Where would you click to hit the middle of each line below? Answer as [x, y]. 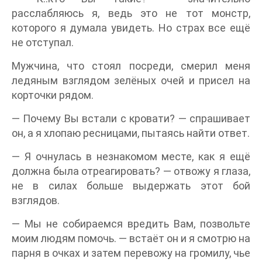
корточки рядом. [53, 95]
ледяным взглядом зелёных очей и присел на [131, 80]
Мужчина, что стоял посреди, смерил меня [131, 65]
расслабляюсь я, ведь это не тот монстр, [131, 13]
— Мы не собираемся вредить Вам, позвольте [131, 223]
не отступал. [43, 42]
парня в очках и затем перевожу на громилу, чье [131, 253]
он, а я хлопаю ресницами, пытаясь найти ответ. [131, 133]
